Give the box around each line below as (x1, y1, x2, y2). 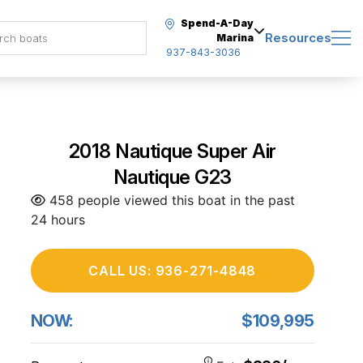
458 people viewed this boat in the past (45, 192, 295, 208)
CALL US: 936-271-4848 (88, 263, 257, 279)
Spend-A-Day (181, 17, 254, 29)
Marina (216, 32, 254, 44)
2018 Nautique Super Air (68, 139, 276, 163)
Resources (265, 30, 331, 45)
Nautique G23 (113, 165, 232, 189)
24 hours (30, 211, 85, 228)
